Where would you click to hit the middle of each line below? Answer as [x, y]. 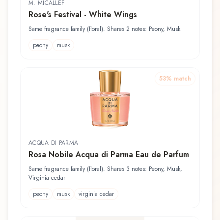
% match [179, 79]
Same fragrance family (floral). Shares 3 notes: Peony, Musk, [105, 169]
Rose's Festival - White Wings [83, 15]
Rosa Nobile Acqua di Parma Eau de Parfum [109, 155]
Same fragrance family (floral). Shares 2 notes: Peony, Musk [104, 29]
